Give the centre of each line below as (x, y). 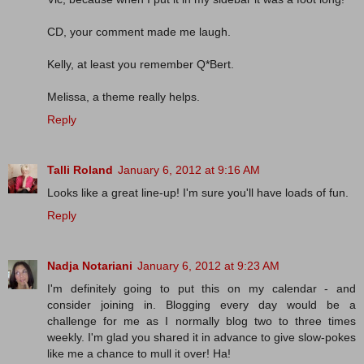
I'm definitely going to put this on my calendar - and (201, 289)
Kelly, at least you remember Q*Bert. (141, 65)
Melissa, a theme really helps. (123, 97)
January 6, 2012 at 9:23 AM (208, 266)
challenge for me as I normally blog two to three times (201, 321)
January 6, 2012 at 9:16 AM (189, 170)
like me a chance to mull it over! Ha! (139, 354)
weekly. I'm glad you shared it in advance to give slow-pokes (201, 338)
